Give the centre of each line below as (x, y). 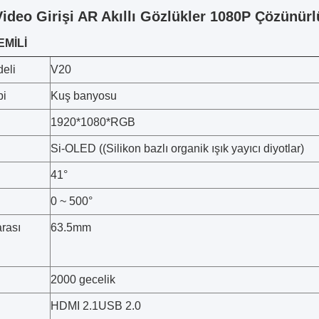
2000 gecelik (83, 279)
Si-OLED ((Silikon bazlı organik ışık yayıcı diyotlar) (177, 148)
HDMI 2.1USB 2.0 (96, 306)
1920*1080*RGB (93, 122)
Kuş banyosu (84, 96)
